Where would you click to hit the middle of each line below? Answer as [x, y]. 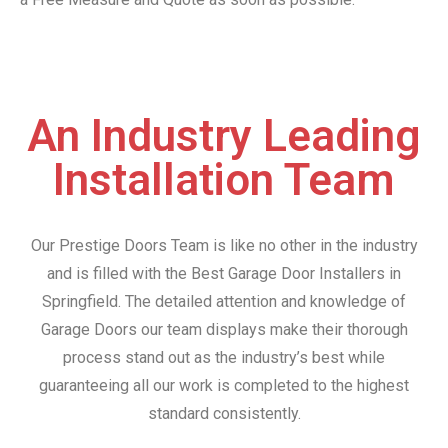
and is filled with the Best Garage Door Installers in [224, 274]
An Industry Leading [224, 136]
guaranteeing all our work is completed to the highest [224, 386]
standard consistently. [224, 414]
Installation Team [224, 180]
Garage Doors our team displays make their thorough [224, 330]
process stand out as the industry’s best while [224, 358]
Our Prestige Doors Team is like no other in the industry [224, 246]
